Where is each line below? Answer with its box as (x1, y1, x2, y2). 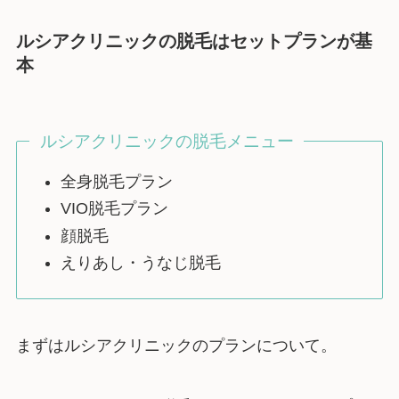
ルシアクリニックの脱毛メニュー (39, 132, 294, 151)
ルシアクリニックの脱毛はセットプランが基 (15, 30, 372, 51)
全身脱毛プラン (61, 172, 174, 191)
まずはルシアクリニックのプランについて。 (15, 336, 337, 354)
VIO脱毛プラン (61, 199, 169, 218)
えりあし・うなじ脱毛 (61, 254, 222, 273)
